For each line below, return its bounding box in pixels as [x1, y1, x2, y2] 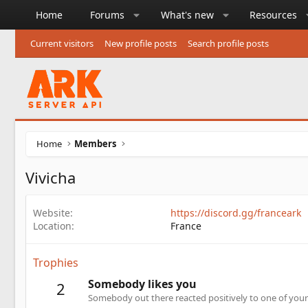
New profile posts [104, 37, 177, 49]
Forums [90, 8, 124, 21]
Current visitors [30, 37, 93, 49]
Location [33, 219, 71, 232]
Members [74, 137, 117, 150]
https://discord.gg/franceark [170, 206, 301, 219]
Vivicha [25, 166, 76, 188]
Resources [250, 8, 298, 21]
